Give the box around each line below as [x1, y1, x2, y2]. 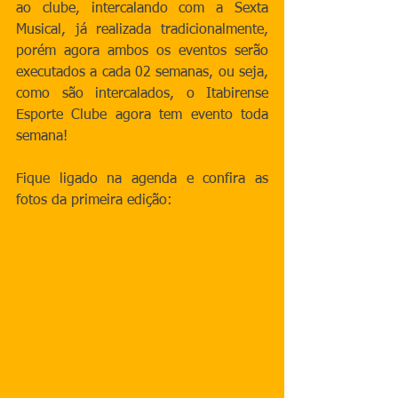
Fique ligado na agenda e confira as [16, 172, 268, 187]
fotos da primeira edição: [16, 194, 172, 208]
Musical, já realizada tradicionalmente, [16, 23, 268, 37]
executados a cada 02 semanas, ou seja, [16, 66, 268, 80]
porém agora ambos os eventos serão [16, 44, 268, 59]
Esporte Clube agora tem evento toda [16, 108, 268, 123]
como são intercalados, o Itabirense [16, 87, 268, 101]
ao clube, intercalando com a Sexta [16, 2, 268, 16]
